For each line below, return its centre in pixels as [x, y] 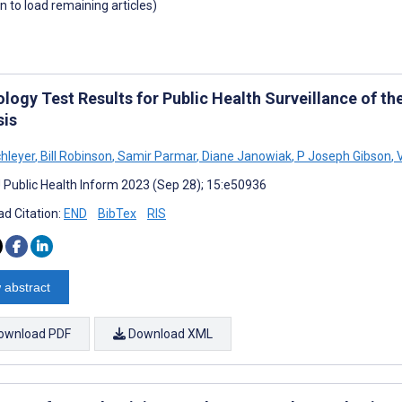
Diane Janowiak [245, 156]
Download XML [169, 333]
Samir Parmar [156, 156]
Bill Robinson [75, 156]
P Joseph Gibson [343, 156]
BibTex [117, 213]
